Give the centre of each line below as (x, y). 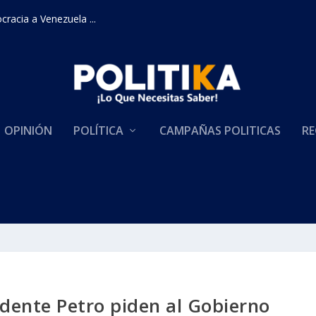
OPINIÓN (29, 130)
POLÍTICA (99, 130)
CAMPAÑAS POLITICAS (220, 130)
